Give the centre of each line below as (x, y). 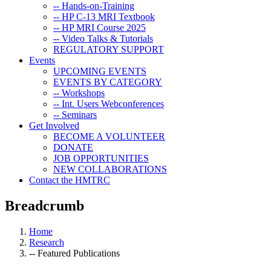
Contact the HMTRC (70, 180)
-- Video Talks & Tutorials (103, 38)
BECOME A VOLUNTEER (109, 136)
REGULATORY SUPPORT (109, 49)
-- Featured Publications (74, 253)
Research (47, 242)
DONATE (73, 147)
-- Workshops (79, 93)
